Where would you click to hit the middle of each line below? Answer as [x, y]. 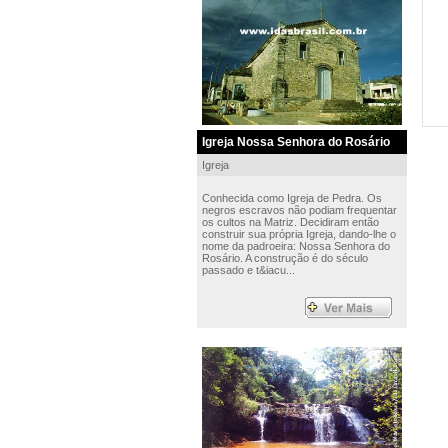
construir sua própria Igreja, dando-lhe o [298, 234]
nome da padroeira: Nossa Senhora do [295, 246]
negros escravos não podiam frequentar [299, 210]
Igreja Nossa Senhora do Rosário [295, 142]
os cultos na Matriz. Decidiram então [290, 222]
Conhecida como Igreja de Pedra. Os [291, 198]
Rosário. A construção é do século [284, 258]
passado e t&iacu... [248, 270]
